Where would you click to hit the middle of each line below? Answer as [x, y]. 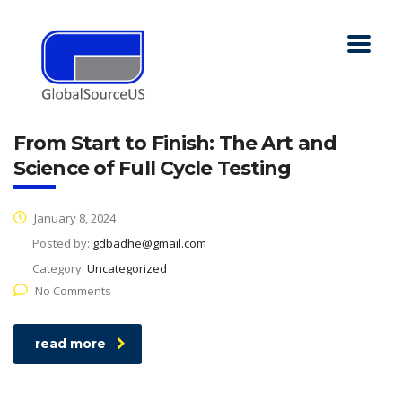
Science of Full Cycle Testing [153, 168]
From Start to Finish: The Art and [175, 143]
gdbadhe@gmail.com [149, 243]
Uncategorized [127, 268]
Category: [60, 268]
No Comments [73, 290]
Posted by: [62, 243]
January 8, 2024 [74, 218]
